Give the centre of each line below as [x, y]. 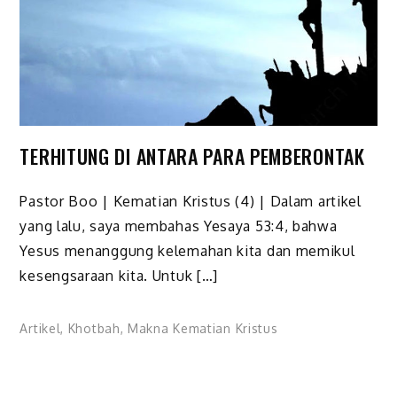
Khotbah [94, 328]
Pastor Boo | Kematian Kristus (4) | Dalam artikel [191, 201]
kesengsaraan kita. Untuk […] [119, 275]
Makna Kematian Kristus [203, 328]
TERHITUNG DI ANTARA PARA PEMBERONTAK [192, 156]
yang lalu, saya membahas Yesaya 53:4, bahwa [179, 226]
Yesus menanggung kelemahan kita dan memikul [187, 250]
